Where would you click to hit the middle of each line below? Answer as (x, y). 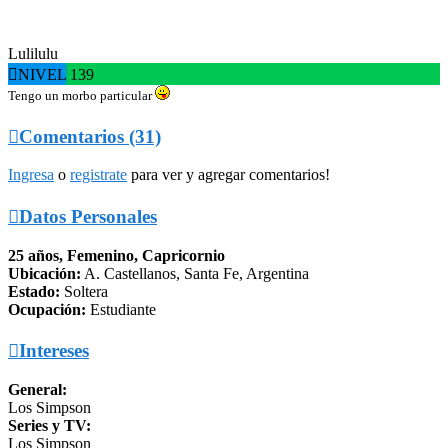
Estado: (34, 291)
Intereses (54, 351)
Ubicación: (44, 273)
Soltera (84, 291)
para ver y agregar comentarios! (228, 175)
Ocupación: (47, 309)
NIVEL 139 (56, 74)
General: (37, 390)
